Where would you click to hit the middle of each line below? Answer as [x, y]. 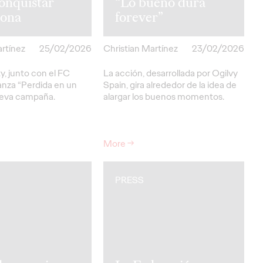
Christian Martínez [141, 48]
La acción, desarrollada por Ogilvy [171, 73]
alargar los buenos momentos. [164, 96]
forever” [139, 17]
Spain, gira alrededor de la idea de [170, 85]
